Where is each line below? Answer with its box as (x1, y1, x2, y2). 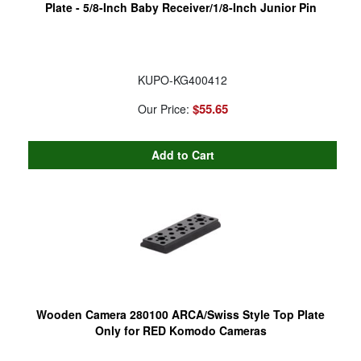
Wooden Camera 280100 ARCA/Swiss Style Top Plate (36, 305, 325, 322)
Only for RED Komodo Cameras (94, 322, 267, 338)
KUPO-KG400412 (138, 71, 227, 88)
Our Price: (137, 100, 193, 117)
